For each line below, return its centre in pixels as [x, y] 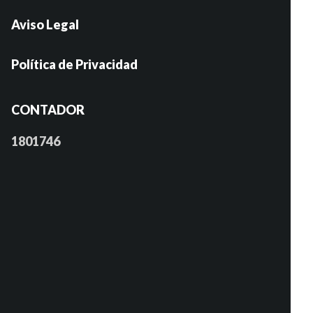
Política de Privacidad [74, 64]
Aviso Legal [45, 24]
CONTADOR [48, 110]
